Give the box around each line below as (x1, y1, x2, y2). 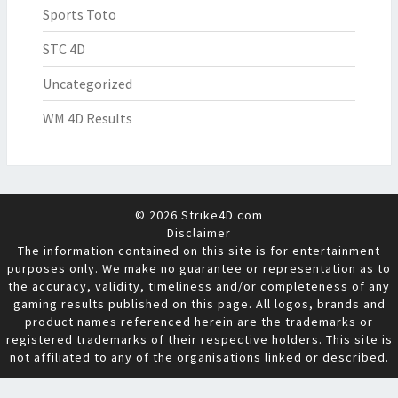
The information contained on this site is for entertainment (18, 243, 380, 259)
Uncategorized (43, 75, 132, 92)
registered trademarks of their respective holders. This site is (5, 331, 393, 347)
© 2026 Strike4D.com (135, 207, 263, 223)
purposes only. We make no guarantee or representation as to (7, 260, 391, 276)
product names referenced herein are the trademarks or (25, 314, 373, 330)
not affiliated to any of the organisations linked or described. (9, 349, 389, 365)
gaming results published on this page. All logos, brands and (12, 296, 386, 312)
